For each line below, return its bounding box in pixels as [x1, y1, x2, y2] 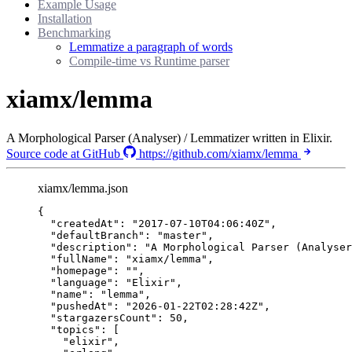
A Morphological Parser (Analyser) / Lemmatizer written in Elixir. [6, 130, 332, 145]
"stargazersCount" [50, 311, 157, 324]
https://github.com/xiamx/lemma [139, 146, 301, 160]
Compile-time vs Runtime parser [69, 53, 229, 68]
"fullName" [50, 252, 113, 265]
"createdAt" [50, 217, 119, 229]
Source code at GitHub [6, 146, 123, 160]
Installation [38, 11, 92, 25]
